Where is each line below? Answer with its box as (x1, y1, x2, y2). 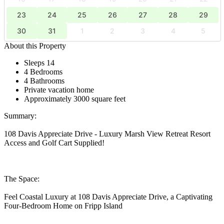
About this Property (4, 41, 66, 50)
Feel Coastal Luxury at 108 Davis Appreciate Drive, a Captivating (4, 192, 212, 201)
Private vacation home (24, 85, 94, 94)
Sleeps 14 (24, 58, 54, 67)
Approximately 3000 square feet (24, 94, 125, 103)
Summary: (4, 111, 36, 120)
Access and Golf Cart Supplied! (4, 138, 104, 147)
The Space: (4, 174, 39, 183)
